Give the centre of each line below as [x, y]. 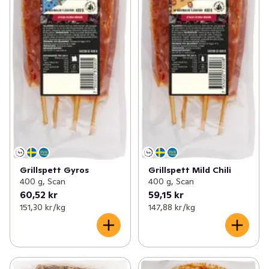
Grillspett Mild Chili [189, 170]
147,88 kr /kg [171, 207]
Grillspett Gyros [54, 170]
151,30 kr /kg [43, 207]
